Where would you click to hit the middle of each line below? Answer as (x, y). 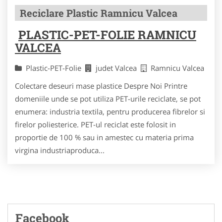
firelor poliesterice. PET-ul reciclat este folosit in (95, 124)
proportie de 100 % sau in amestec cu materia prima (104, 137)
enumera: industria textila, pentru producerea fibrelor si (110, 111)
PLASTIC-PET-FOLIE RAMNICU (107, 35)
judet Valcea (118, 68)
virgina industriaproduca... (60, 150)
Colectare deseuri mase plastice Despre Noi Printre (101, 86)
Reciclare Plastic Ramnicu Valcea (99, 13)
